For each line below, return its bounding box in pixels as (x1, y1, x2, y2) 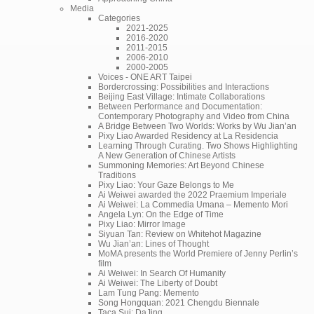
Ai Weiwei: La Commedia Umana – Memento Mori (98, 199, 288, 210)
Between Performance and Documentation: (98, 101, 262, 111)
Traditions (98, 170, 136, 180)
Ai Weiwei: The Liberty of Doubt (98, 278, 217, 288)
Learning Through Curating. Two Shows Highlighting (98, 140, 298, 151)
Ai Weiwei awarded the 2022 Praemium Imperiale (98, 189, 287, 200)
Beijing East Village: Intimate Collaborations (98, 91, 265, 102)
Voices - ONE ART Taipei (98, 71, 192, 82)
